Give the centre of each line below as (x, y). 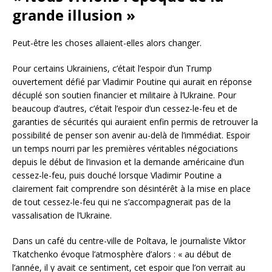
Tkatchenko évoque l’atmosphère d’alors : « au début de (122, 254)
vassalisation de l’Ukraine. (62, 216)
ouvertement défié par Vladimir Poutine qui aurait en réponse (132, 82)
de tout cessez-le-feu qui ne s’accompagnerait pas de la (121, 202)
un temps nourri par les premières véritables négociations (125, 149)
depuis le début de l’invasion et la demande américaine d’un (128, 162)
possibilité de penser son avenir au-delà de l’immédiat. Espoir (131, 135)
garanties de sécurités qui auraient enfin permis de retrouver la (135, 122)
